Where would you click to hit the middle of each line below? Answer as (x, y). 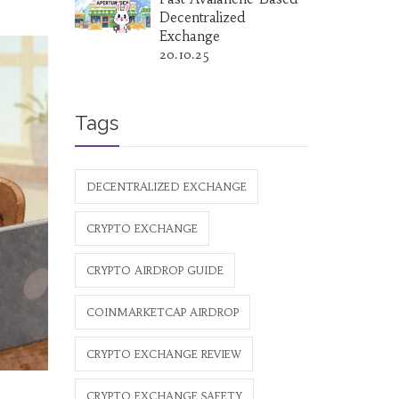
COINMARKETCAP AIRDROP (162, 312)
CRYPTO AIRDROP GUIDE (155, 270)
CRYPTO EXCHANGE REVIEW (163, 354)
